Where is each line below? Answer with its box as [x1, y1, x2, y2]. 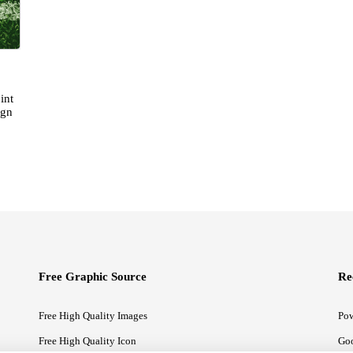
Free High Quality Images [39, 310, 147, 322]
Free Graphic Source [39, 270, 147, 284]
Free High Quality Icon [39, 335, 136, 347]
